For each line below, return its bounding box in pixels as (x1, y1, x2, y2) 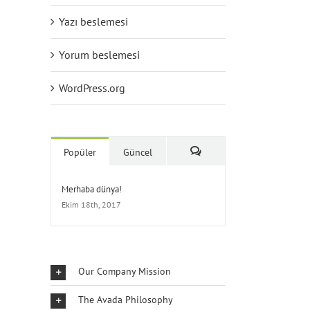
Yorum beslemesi (59, 48, 140, 62)
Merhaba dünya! (62, 183, 122, 195)
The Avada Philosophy (78, 293, 173, 306)
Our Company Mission (78, 265, 171, 277)
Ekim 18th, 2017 (62, 199, 121, 210)
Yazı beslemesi (59, 15, 128, 28)
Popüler (63, 146, 96, 158)
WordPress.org (59, 81, 125, 95)
